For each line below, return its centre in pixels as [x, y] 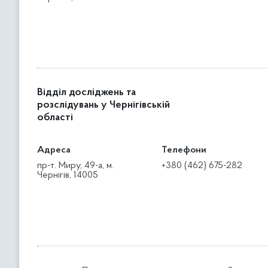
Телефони [184, 150]
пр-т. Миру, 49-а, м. [75, 166]
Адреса [54, 150]
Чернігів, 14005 [68, 175]
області [55, 118]
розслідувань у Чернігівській [103, 105]
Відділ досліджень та [86, 93]
